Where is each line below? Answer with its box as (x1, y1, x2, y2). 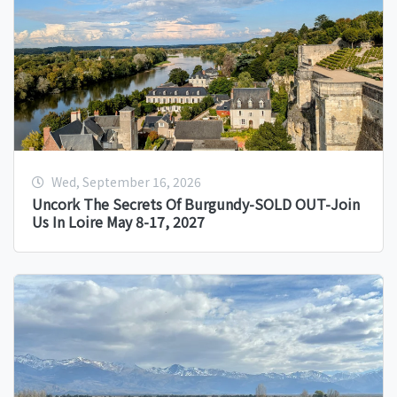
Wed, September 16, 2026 (51, 173, 201, 191)
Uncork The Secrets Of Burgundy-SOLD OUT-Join (32, 193, 360, 215)
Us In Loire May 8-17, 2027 (32, 211, 205, 233)
